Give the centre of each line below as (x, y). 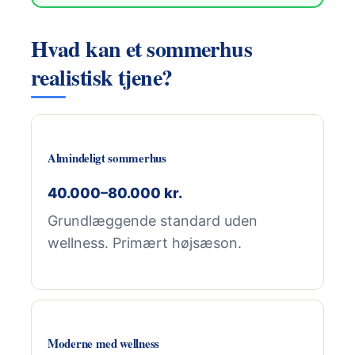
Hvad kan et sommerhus (142, 49)
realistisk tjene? (102, 77)
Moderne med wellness (103, 343)
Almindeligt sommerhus (107, 158)
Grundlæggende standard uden (153, 221)
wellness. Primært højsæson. (145, 243)
